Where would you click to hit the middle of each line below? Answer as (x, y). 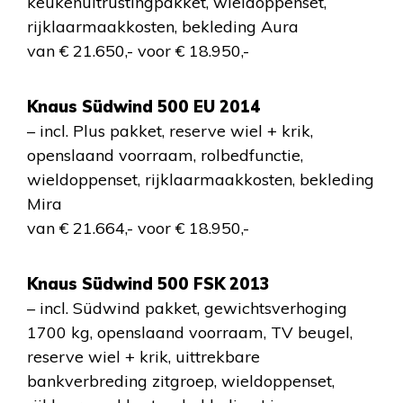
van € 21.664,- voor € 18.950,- (138, 228)
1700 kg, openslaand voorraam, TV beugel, (190, 332)
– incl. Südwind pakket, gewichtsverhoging (187, 308)
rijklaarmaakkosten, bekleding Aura (163, 27)
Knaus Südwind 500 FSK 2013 (148, 284)
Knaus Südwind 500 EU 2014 (144, 107)
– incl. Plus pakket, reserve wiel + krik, (170, 131)
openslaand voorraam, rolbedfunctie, (165, 155)
